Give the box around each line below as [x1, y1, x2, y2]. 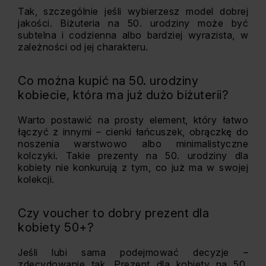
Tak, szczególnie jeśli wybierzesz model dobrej [18, 5, 248, 17]
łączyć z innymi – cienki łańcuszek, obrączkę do [18, 126, 248, 138]
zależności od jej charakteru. [18, 41, 148, 53]
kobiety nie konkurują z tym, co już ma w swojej [18, 161, 248, 173]
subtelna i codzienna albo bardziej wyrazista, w [18, 29, 248, 41]
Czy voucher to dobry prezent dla [18, 206, 209, 220]
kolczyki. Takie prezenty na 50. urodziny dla [18, 150, 248, 161]
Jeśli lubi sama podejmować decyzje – [18, 246, 248, 258]
